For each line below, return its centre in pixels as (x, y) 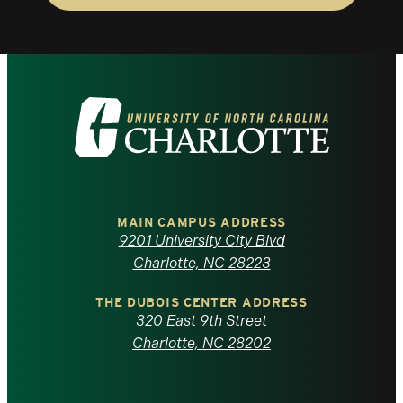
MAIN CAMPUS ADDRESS (201, 223)
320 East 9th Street (201, 321)
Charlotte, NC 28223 (201, 264)
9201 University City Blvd (201, 241)
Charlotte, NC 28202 (201, 344)
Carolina (130, 314)
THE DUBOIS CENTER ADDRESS (201, 303)
